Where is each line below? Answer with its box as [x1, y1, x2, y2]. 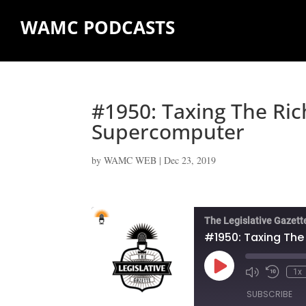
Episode [219, 275, 250, 286]
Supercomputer [92, 117, 245, 145]
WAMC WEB [104, 153, 157, 167]
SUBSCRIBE [247, 288, 293, 300]
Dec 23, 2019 [164, 153, 217, 167]
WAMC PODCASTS [20, 14, 175, 40]
